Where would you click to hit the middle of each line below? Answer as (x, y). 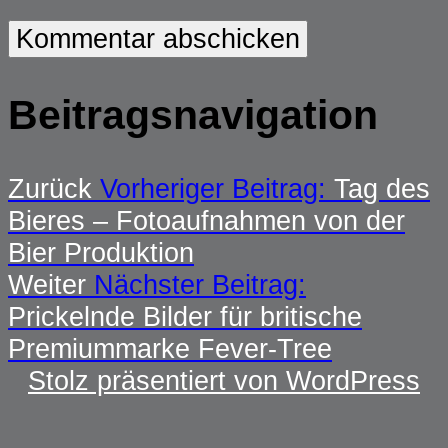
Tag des (382, 188)
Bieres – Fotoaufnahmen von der (206, 220)
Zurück (50, 188)
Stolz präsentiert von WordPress (224, 380)
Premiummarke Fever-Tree (170, 348)
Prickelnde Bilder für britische (185, 316)
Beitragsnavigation (193, 115)
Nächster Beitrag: (200, 284)
